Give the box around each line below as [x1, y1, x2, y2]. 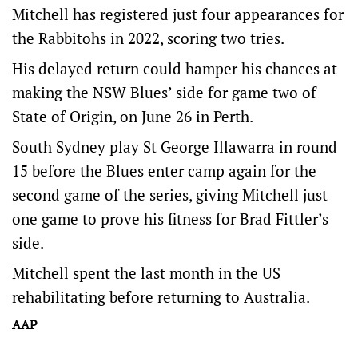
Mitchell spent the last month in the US [12, 263, 280, 283]
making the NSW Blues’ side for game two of [12, 82, 316, 102]
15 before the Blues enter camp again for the [12, 161, 316, 181]
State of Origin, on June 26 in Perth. [12, 106, 253, 126]
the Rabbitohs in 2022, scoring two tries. [12, 28, 284, 48]
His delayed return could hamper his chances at [12, 58, 337, 78]
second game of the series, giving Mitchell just [12, 185, 328, 205]
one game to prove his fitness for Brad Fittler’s [12, 209, 328, 229]
